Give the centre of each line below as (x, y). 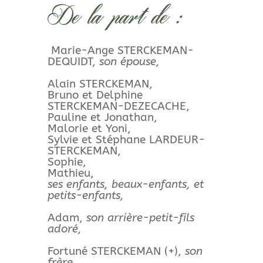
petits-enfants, (85, 196)
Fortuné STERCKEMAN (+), (116, 252)
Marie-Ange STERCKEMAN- (120, 51)
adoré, (64, 229)
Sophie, (67, 162)
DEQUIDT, (71, 62)
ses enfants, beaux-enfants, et (125, 185)
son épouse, (127, 62)
